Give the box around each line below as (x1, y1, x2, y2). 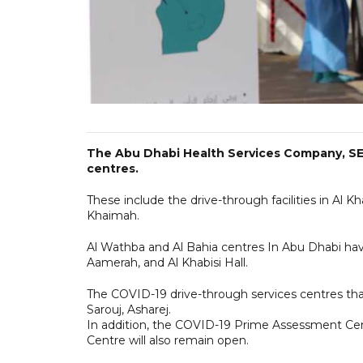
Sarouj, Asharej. (87, 301, 171, 317)
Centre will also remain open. (87, 332, 249, 348)
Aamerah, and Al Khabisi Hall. (87, 254, 248, 270)
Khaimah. (87, 207, 143, 223)
